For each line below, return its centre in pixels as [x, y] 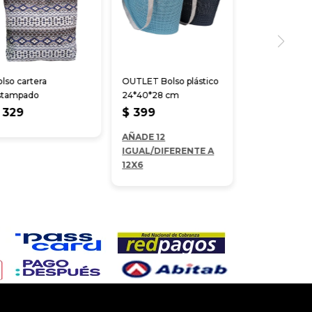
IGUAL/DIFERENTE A [168, 151]
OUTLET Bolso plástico [171, 81]
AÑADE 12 [144, 137]
